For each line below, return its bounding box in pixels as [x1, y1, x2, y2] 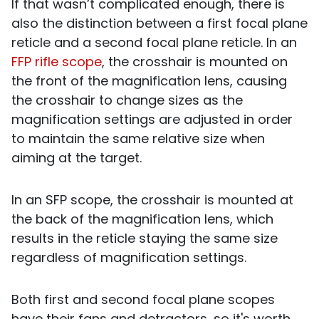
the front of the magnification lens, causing [11, 71, 287, 90]
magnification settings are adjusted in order [11, 110, 293, 128]
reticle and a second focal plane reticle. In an [11, 33, 297, 51]
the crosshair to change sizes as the [11, 90, 243, 109]
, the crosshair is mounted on [102, 52, 288, 70]
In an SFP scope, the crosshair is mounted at [11, 190, 293, 209]
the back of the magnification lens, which [11, 209, 273, 228]
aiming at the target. [11, 148, 142, 167]
